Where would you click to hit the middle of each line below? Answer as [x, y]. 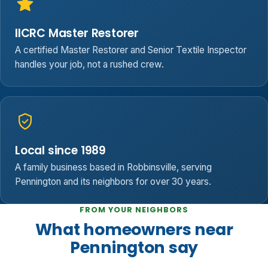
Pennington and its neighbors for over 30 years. [113, 182]
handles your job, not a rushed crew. [89, 65]
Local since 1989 [60, 150]
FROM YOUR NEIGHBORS [134, 210]
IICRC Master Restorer [77, 33]
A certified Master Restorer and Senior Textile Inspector [131, 50]
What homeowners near [134, 230]
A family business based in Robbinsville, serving [113, 167]
